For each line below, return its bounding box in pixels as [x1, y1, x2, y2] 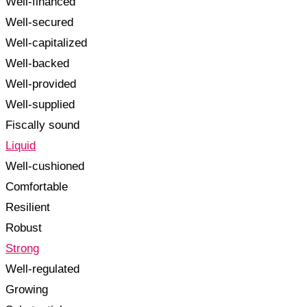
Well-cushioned [5, 159, 84, 173]
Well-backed [5, 56, 69, 70]
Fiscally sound [5, 118, 79, 132]
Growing [5, 282, 48, 296]
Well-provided [5, 77, 76, 90]
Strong [5, 241, 39, 255]
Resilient [5, 200, 50, 214]
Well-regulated [5, 262, 79, 275]
